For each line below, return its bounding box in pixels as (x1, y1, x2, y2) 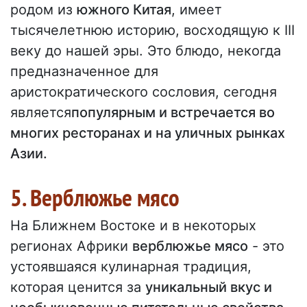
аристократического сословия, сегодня (10, 84, 277, 101)
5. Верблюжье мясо (10, 182, 180, 214)
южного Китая (77, 1, 171, 19)
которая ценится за (10, 279, 145, 296)
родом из (10, 1, 77, 19)
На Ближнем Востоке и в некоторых (10, 217, 256, 234)
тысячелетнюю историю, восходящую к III (10, 22, 295, 39)
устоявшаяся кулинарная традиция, (10, 258, 251, 275)
